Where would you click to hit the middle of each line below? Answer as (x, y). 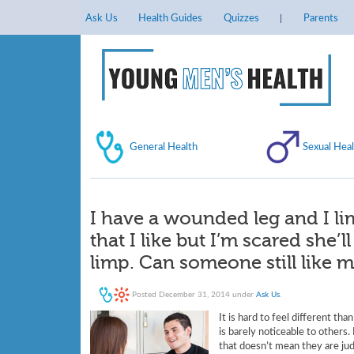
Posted (145, 294)
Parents (320, 18)
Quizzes (241, 18)
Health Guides (171, 18)
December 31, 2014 (195, 294)
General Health (164, 147)
